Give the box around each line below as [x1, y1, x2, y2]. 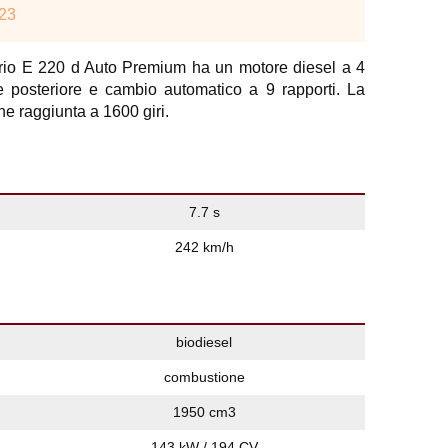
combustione [163, 369, 245, 385]
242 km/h [174, 239, 234, 255]
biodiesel [176, 334, 232, 350]
